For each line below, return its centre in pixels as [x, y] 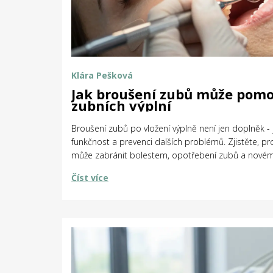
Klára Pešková [102, 75]
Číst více [90, 177]
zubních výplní [121, 105]
